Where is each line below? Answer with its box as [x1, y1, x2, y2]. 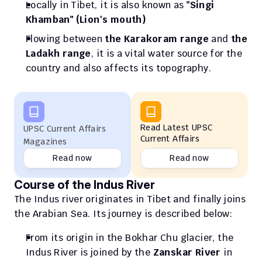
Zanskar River [153, 246, 224, 258]
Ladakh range [26, 47, 91, 60]
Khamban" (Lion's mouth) [26, 13, 147, 26]
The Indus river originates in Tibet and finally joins [14, 192, 246, 205]
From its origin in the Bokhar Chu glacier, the [26, 231, 234, 244]
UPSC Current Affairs [23, 123, 106, 134]
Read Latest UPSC [140, 122, 213, 133]
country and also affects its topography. [26, 61, 211, 74]
